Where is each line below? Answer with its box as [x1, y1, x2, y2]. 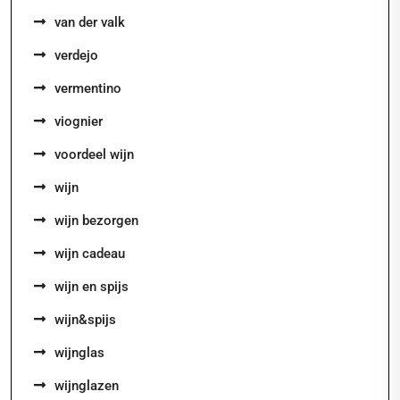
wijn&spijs [54, 312, 116, 328]
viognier [54, 113, 103, 129]
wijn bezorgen [54, 212, 138, 229]
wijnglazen [54, 378, 119, 394]
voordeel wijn [54, 146, 134, 162]
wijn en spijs [54, 279, 129, 295]
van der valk [54, 14, 125, 30]
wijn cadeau [54, 246, 125, 262]
